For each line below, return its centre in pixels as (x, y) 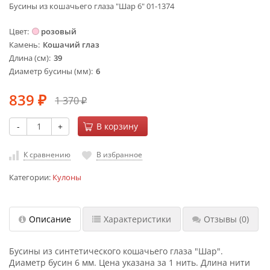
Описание (50, 219)
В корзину (117, 126)
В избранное (119, 155)
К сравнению (47, 155)
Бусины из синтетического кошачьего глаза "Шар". (116, 251)
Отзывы (220, 219)
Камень (24, 45)
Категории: (31, 177)
